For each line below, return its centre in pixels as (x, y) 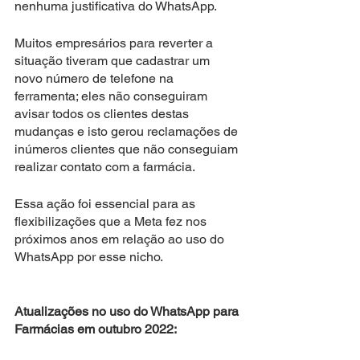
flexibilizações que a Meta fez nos (112, 221)
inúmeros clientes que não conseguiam (128, 149)
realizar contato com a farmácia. (108, 166)
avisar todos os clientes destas (103, 113)
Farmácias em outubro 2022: (96, 329)
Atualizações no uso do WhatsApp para (128, 311)
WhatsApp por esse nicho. (90, 256)
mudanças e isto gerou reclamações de (128, 131)
